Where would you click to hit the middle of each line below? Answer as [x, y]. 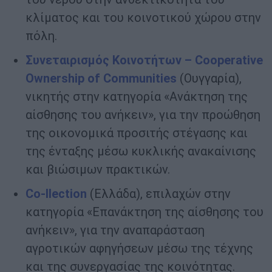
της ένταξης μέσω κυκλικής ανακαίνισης [141, 151]
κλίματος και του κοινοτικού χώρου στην [143, 18]
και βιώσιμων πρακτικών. [98, 170]
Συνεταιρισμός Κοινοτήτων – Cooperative [144, 60]
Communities [138, 79]
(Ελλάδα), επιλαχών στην [159, 194]
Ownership [55, 79]
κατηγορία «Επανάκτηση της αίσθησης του [144, 212]
